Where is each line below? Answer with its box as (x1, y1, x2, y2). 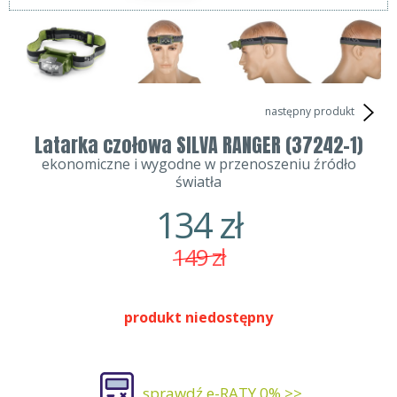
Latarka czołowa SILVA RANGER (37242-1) (35, 130, 362, 160)
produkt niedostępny (124, 307, 273, 328)
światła (175, 172, 222, 192)
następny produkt (265, 104, 357, 120)
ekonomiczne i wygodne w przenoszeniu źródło (41, 154, 356, 175)
